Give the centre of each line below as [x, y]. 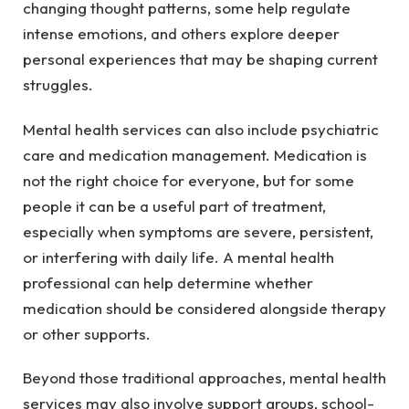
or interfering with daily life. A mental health [178, 257]
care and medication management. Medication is [195, 154]
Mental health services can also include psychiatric [201, 129]
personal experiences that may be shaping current [200, 59]
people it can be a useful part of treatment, [174, 205]
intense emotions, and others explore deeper [181, 34]
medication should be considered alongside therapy [204, 308]
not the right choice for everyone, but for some [189, 180]
